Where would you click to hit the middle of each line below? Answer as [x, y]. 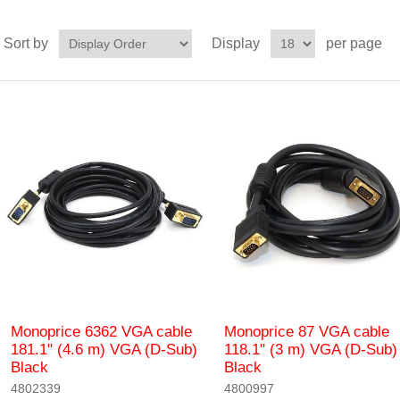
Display [235, 43]
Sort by [25, 43]
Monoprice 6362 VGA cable [102, 332]
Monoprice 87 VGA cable [306, 332]
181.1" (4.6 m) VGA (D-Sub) [104, 350]
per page [354, 43]
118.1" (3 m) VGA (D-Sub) [310, 350]
